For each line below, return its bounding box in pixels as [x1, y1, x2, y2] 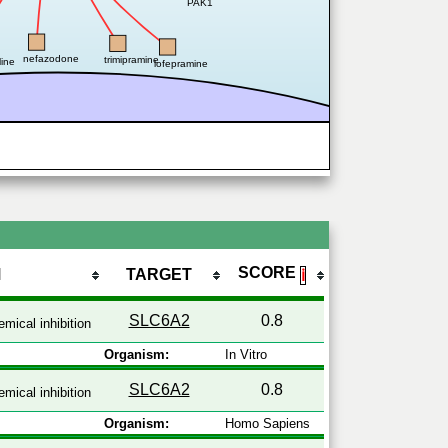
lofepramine [154, 57, 209, 69]
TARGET [126, 266, 192, 283]
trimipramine [104, 54, 160, 66]
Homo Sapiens [224, 416, 310, 431]
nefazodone [23, 52, 80, 64]
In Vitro [224, 347, 267, 362]
